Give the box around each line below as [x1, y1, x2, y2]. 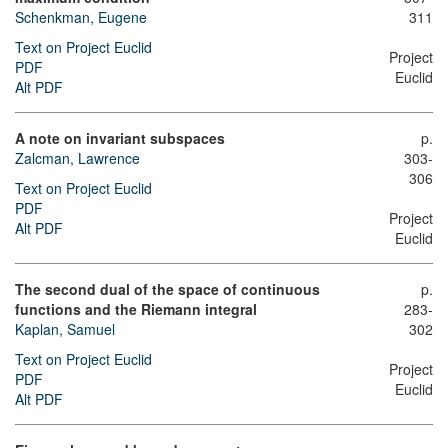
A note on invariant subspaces [15, 128, 225, 149]
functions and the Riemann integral [15, 299, 257, 320]
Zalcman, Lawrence [15, 148, 140, 169]
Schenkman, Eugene [15, 7, 147, 28]
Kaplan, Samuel [15, 319, 115, 340]
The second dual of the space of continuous [15, 279, 320, 300]
